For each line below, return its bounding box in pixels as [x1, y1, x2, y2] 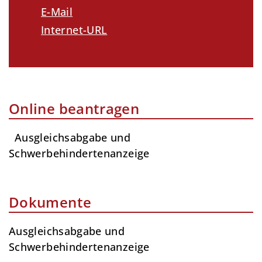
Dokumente [9, 192, 92, 212]
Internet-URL [41, 23, 108, 37]
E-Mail [41, 4, 73, 19]
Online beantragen [9, 98, 140, 118]
